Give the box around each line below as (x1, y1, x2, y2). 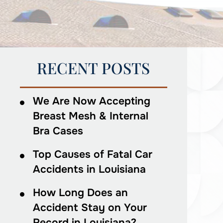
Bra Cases (32, 124, 83, 137)
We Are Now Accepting (32, 95, 150, 108)
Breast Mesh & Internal (32, 110, 148, 122)
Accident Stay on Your (32, 201, 147, 214)
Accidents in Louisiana (32, 163, 146, 176)
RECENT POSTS (37, 57, 150, 78)
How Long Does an (32, 186, 128, 199)
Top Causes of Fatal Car (32, 148, 152, 161)
